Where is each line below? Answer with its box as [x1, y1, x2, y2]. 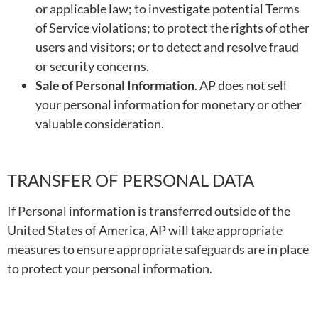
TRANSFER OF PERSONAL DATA [7, 170, 254, 191]
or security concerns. [35, 58, 149, 75]
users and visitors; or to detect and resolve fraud [35, 39, 299, 55]
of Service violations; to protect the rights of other [35, 20, 309, 36]
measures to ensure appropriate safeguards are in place [7, 241, 309, 258]
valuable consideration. [35, 116, 164, 132]
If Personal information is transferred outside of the [7, 203, 290, 219]
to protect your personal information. [7, 261, 212, 277]
